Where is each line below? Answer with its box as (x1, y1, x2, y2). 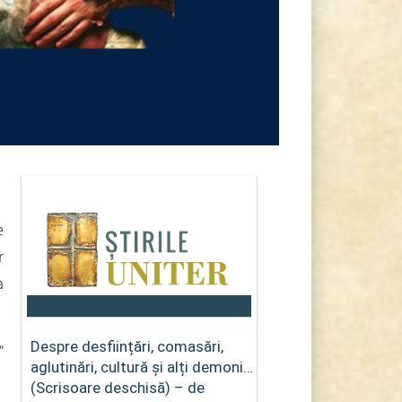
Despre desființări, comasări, (30, 336, 223, 355)
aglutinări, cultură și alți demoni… (30, 357, 253, 376)
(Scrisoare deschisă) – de (30, 378, 205, 397)
